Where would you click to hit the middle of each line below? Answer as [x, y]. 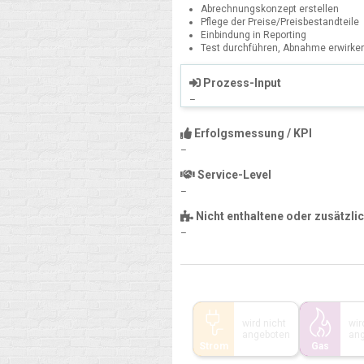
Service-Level [233, 175]
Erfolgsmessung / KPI [252, 133]
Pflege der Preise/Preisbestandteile [280, 22]
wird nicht [264, 324]
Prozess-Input [241, 82]
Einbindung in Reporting [253, 35]
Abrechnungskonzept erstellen [270, 9]
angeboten [266, 335]
